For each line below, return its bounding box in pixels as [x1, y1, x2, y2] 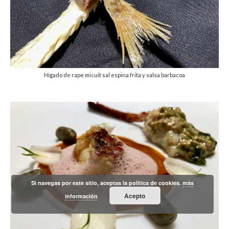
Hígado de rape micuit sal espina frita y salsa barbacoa [44, 72, 185, 79]
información [64, 192, 98, 200]
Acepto [124, 191, 146, 200]
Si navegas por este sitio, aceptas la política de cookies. [31, 179, 183, 187]
